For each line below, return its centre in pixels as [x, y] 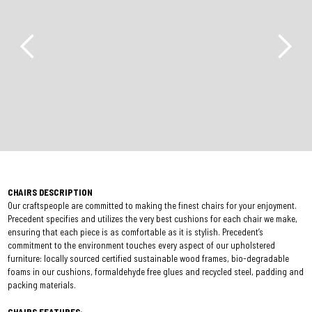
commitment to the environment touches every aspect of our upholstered [142, 245]
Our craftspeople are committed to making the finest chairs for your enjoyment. [153, 206]
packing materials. [42, 285]
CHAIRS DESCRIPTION [50, 193]
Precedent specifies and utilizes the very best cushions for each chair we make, [153, 219]
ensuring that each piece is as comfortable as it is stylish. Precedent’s [136, 232]
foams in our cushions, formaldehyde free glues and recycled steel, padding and [156, 272]
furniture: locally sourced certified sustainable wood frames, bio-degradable [149, 259]
